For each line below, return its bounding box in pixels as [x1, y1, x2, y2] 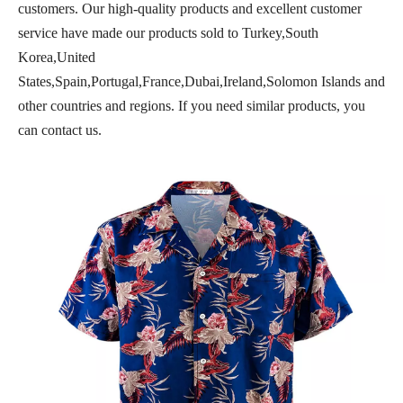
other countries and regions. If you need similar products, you [18, 98, 365, 113]
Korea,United [18, 49, 95, 65]
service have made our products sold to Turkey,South [18, 25, 318, 40]
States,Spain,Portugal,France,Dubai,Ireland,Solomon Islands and [18, 74, 385, 89]
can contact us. [18, 122, 102, 138]
